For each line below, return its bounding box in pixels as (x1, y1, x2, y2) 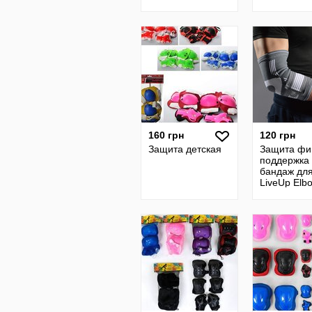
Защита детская (148, 143, 221, 155)
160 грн (148, 130, 184, 141)
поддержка (260, 155, 309, 166)
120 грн (260, 130, 295, 141)
